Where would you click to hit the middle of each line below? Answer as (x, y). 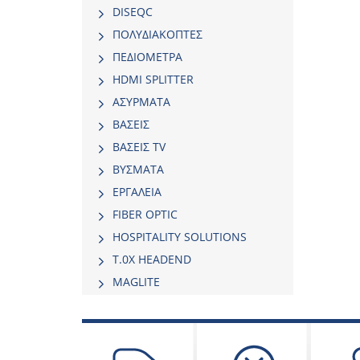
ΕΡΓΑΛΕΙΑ (137, 192)
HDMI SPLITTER (153, 79)
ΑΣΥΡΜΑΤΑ (141, 102)
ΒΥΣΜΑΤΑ (138, 169)
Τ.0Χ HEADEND (152, 259)
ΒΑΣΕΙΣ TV (139, 147)
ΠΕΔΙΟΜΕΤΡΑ (147, 57)
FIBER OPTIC (145, 214)
